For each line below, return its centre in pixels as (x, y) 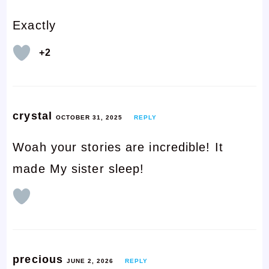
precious (40, 259)
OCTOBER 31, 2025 (89, 117)
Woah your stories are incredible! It (118, 147)
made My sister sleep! (79, 168)
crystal (35, 116)
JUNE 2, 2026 (90, 261)
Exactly (34, 25)
